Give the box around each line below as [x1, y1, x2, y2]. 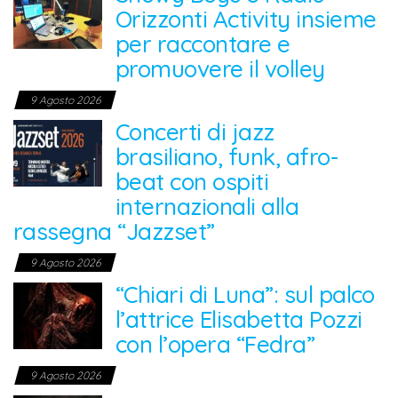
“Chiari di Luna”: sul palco [115, 280, 375, 309]
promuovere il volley [115, 54, 325, 84]
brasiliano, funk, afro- [115, 142, 338, 171]
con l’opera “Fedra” [115, 330, 315, 359]
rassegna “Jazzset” [13, 217, 215, 246]
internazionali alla [115, 192, 299, 221]
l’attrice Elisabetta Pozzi [115, 305, 362, 334]
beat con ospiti [115, 167, 269, 196]
